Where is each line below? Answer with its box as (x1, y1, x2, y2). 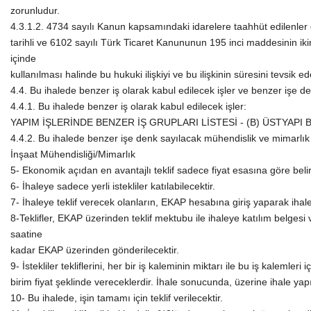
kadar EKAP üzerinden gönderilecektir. (10, 244, 179, 255)
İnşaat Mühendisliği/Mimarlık (10, 148, 135, 160)
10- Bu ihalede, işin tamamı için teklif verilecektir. (10, 292, 223, 303)
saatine (10, 228, 42, 239)
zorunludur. (10, 4, 60, 16)
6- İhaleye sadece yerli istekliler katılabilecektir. (10, 180, 215, 192)
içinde (10, 52, 36, 64)
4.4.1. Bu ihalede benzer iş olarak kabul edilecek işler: (10, 100, 246, 112)
